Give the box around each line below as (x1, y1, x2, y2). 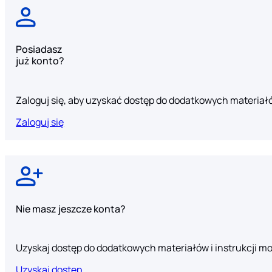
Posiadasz (16, 42, 63, 56)
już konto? (16, 54, 65, 68)
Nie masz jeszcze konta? (16, 202, 126, 216)
